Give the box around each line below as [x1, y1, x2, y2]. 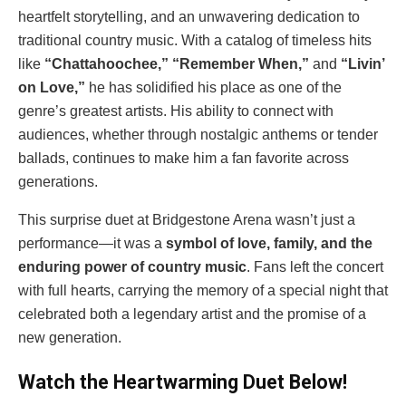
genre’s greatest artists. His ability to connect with [18, 102, 333, 119]
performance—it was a [18, 235, 166, 251]
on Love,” [18, 79, 85, 95]
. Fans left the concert [246, 258, 383, 275]
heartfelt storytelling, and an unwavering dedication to [18, 8, 360, 24]
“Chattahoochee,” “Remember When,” [44, 55, 309, 72]
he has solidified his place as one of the [85, 79, 342, 95]
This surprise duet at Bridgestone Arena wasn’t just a [18, 211, 355, 227]
